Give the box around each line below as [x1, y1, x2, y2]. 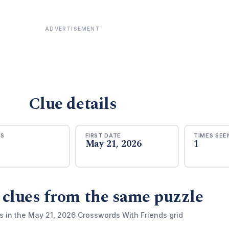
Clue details [28, 91, 117, 117]
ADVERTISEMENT [45, 26, 100, 32]
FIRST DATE [85, 131, 122, 139]
